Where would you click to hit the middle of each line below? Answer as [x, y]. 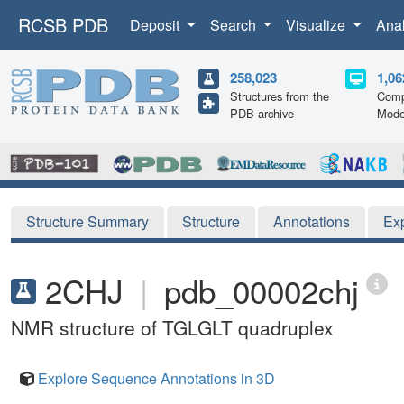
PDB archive [262, 113]
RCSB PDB [63, 25]
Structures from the [280, 96]
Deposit [156, 25]
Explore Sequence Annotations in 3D [156, 378]
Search [234, 25]
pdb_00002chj [262, 290]
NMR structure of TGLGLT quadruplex [172, 327]
